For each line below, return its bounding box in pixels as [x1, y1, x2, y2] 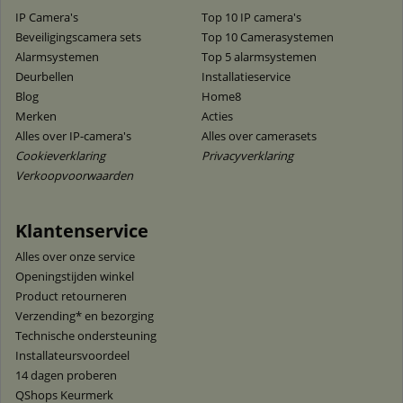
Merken [15, 108, 57, 124]
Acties [201, 108, 233, 124]
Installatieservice [201, 68, 291, 85]
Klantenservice [15, 219, 148, 243]
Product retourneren [15, 288, 127, 304]
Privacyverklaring [201, 148, 293, 164]
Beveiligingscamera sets [15, 29, 141, 45]
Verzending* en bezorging [15, 308, 154, 324]
